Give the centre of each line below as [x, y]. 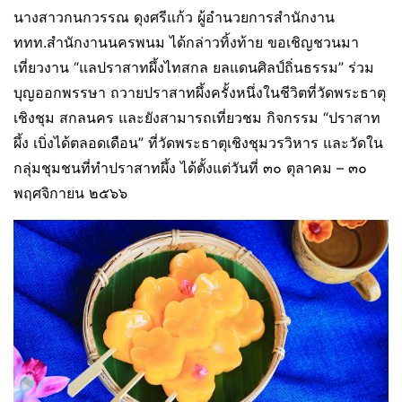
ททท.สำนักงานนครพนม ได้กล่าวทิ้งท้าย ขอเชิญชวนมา [186, 42]
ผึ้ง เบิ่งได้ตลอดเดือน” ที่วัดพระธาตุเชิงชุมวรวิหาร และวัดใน [198, 142]
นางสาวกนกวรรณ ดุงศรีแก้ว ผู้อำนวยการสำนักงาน [174, 17]
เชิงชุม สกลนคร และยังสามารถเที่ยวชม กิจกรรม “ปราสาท [197, 117]
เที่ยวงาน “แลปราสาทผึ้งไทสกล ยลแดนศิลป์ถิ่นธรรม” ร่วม [194, 67]
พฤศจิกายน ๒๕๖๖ [70, 192]
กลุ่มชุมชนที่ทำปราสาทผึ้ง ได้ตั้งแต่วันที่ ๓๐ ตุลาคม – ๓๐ [190, 167]
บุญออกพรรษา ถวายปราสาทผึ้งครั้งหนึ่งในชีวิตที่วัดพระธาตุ [200, 92]
